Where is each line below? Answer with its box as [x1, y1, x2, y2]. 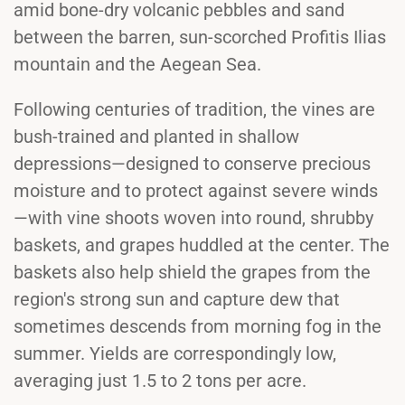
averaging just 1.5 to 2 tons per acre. [14, 370, 306, 392]
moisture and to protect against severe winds [14, 180, 378, 202]
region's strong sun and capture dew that [14, 288, 340, 311]
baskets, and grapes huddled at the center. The [14, 234, 390, 257]
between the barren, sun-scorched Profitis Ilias [14, 26, 386, 49]
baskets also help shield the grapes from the [14, 261, 371, 284]
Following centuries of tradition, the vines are [14, 99, 375, 121]
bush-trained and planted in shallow [14, 126, 299, 148]
